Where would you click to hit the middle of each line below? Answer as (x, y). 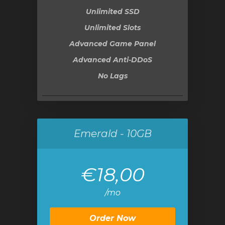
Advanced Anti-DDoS (113, 60)
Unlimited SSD (113, 12)
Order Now (113, 218)
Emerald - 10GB (113, 134)
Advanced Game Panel (113, 44)
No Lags (113, 76)
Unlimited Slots (113, 28)
